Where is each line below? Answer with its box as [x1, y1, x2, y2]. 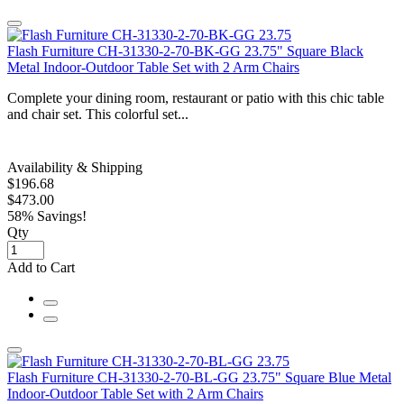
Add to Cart [7, 259, 75, 275]
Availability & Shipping [7, 159, 142, 175]
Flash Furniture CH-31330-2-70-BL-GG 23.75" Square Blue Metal [7, 369, 391, 385]
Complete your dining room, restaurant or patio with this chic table [7, 89, 384, 106]
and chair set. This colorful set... [7, 106, 188, 122]
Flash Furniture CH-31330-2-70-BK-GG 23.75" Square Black [7, 42, 363, 59]
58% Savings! [7, 207, 87, 224]
